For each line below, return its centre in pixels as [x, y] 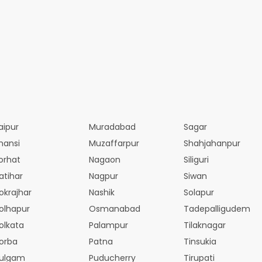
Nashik [102, 192]
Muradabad [112, 127]
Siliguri [196, 159]
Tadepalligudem [217, 208]
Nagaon [105, 159]
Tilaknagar [205, 225]
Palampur [108, 225]
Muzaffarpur [114, 143]
